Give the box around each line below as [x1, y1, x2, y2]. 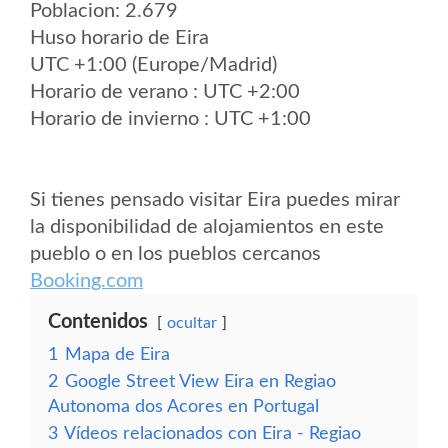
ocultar [167, 315, 217, 331]
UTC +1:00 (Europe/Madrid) [30, 55, 277, 75]
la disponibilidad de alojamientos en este [30, 217, 384, 237]
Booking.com [30, 271, 143, 291]
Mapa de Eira [65, 346, 170, 363]
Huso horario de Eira [30, 28, 209, 48]
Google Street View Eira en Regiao [65, 373, 336, 390]
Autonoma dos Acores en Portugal [48, 398, 319, 415]
